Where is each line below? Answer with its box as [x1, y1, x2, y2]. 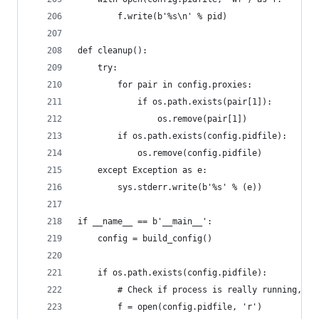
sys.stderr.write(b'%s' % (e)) [78, 182, 262, 192]
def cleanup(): [78, 46, 147, 56]
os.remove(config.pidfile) [78, 148, 262, 158]
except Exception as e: [78, 165, 207, 175]
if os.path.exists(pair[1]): [78, 97, 272, 107]
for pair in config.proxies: [78, 80, 252, 90]
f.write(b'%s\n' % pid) [78, 11, 227, 21]
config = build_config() [78, 234, 212, 244]
